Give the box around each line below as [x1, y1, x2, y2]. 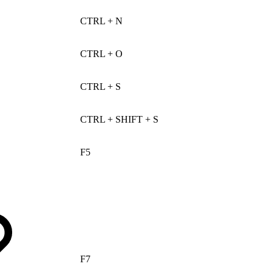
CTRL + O [80, 48, 123, 59]
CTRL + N [80, 15, 123, 26]
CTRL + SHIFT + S [80, 114, 158, 124]
